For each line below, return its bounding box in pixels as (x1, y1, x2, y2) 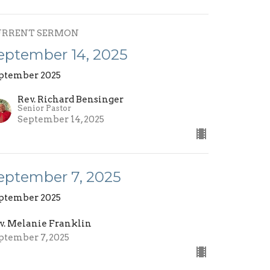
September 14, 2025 (17, 114, 105, 125)
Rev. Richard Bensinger (17, 94, 124, 105)
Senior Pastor (17, 104, 72, 113)
